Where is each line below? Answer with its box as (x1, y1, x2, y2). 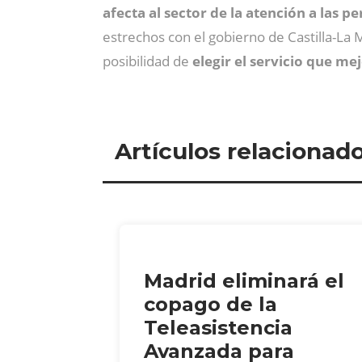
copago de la (144, 292, 277, 316)
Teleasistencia (144, 315, 293, 339)
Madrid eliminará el (144, 268, 344, 293)
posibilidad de (103, 52, 189, 70)
